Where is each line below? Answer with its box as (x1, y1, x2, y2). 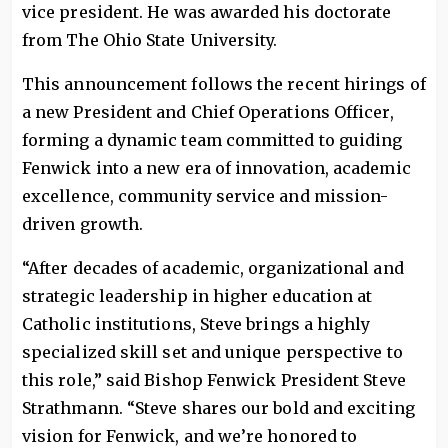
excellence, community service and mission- (22, 186, 389, 206)
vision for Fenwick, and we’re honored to (22, 426, 358, 446)
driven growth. (22, 214, 144, 234)
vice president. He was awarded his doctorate (22, 2, 392, 22)
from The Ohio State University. (22, 30, 278, 50)
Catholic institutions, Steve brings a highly (22, 314, 371, 334)
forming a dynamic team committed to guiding (22, 130, 403, 150)
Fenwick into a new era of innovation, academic (22, 158, 411, 178)
